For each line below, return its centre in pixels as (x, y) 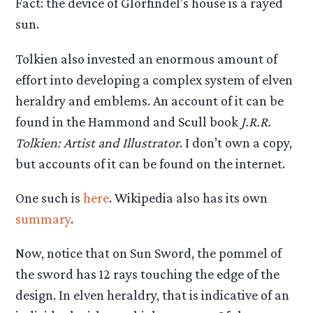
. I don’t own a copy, (236, 142)
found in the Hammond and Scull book (129, 121)
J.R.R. (256, 121)
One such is (50, 197)
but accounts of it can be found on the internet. (151, 163)
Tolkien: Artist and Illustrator (98, 142)
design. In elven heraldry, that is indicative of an (153, 295)
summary (43, 218)
